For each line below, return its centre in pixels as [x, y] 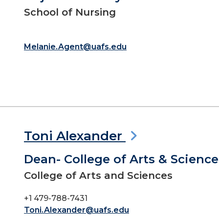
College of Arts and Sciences [98, 175]
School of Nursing [70, 12]
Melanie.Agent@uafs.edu [75, 47]
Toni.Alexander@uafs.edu [77, 210]
